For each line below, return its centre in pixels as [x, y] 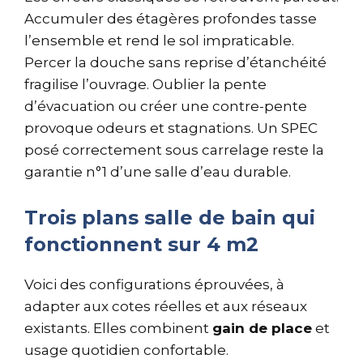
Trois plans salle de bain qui [170, 217]
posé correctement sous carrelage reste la [174, 150]
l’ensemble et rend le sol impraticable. [159, 41]
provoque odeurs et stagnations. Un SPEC [171, 128]
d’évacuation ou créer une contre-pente [166, 106]
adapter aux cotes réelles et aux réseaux [166, 306]
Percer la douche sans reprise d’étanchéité [175, 62]
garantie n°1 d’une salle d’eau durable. [158, 172]
